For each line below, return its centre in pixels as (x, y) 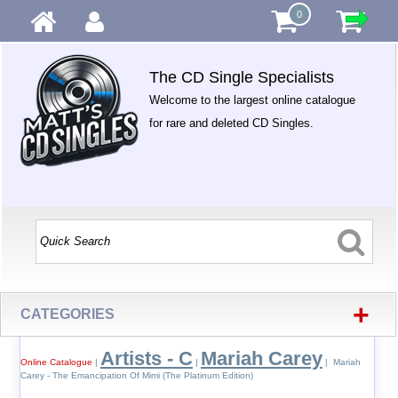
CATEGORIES (68, 314)
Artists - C (146, 358)
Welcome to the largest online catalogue (253, 100)
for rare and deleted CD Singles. (232, 123)
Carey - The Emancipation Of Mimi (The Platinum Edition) (136, 375)
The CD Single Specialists (242, 77)
